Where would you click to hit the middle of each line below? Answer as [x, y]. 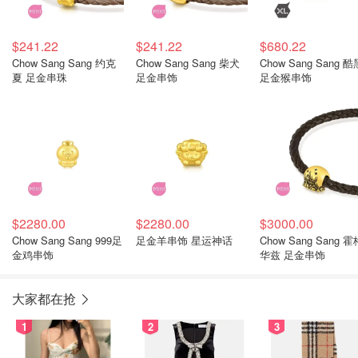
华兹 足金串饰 [292, 255]
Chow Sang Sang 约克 [64, 63]
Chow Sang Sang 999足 [54, 240]
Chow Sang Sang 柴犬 [188, 63]
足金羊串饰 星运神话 [184, 240]
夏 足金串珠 [40, 77]
